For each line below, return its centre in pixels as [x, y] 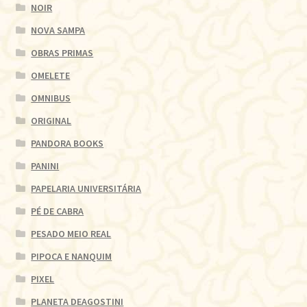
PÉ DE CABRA [58, 211]
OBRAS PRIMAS [62, 52]
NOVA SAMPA [58, 30]
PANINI [45, 165]
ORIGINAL [51, 120]
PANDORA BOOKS [67, 143]
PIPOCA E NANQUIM [72, 256]
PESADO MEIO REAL [71, 233]
